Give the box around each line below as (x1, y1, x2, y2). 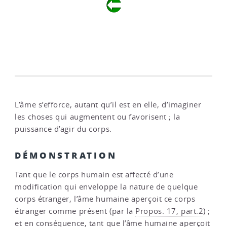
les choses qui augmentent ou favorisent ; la (15, 112, 180, 122)
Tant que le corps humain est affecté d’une (15, 169, 174, 179)
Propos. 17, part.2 (135, 206, 204, 216)
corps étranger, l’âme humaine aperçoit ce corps (15, 194, 196, 204)
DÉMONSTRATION (15, 148, 117, 161)
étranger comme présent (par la (15, 206, 136, 216)
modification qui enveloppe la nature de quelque (15, 181, 198, 192)
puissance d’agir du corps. (15, 124, 112, 134)
